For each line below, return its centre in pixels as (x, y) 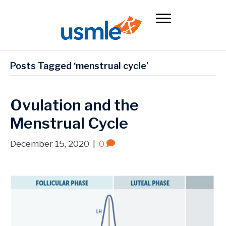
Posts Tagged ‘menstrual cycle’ (79, 66)
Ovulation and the (74, 105)
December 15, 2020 (50, 144)
